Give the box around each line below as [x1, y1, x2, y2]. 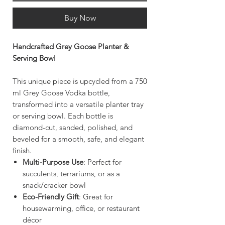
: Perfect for [83, 157, 122, 167]
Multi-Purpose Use [23, 157, 83, 167]
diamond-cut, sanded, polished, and [13, 123, 133, 133]
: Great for [79, 192, 113, 202]
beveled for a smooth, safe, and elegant [13, 134, 144, 144]
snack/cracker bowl [23, 180, 86, 190]
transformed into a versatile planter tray [13, 99, 144, 109]
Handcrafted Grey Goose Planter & [13, 42, 129, 52]
